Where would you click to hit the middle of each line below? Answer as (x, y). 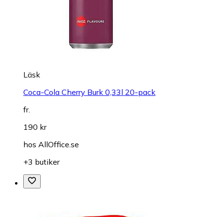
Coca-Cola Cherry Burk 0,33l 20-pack (89, 92)
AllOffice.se (59, 145)
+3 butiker (41, 162)
